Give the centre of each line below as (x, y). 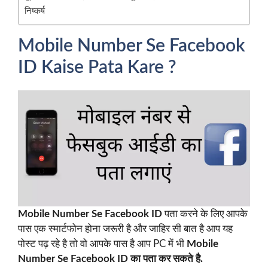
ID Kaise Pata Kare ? (97, 68)
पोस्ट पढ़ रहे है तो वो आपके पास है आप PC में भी (102, 244)
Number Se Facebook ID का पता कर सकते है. (110, 259)
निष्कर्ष (35, 11)
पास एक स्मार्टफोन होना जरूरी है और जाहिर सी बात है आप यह (125, 229)
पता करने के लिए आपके (205, 214)
